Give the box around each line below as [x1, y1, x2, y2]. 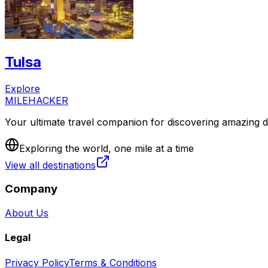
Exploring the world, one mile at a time [19, 142, 194, 154]
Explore [5, 82, 40, 95]
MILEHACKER [5, 94, 68, 106]
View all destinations [5, 159, 96, 171]
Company [5, 182, 57, 196]
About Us [5, 207, 48, 220]
